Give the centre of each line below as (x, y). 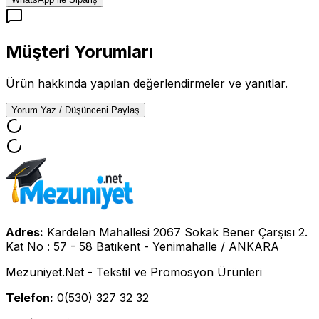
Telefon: (30, 297)
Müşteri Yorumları (79, 51)
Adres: (25, 232)
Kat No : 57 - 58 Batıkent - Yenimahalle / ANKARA (142, 246)
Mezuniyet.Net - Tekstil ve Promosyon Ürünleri (134, 272)
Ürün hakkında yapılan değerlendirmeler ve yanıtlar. (147, 83)
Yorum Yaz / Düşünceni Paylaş (75, 110)
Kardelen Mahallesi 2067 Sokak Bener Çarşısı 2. (177, 232)
